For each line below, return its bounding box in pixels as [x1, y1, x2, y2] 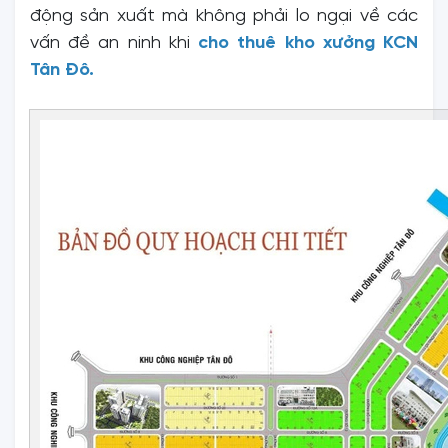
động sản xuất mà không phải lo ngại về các [30, 6, 418, 26]
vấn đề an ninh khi [30, 33, 199, 53]
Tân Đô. [30, 60, 94, 80]
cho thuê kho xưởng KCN [198, 33, 419, 53]
